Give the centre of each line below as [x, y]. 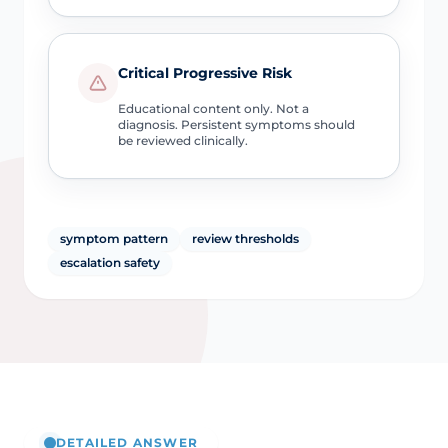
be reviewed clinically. [182, 140]
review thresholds [245, 238]
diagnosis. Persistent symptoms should [236, 124]
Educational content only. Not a [213, 108]
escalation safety [110, 262]
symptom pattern [114, 238]
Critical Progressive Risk [204, 72]
